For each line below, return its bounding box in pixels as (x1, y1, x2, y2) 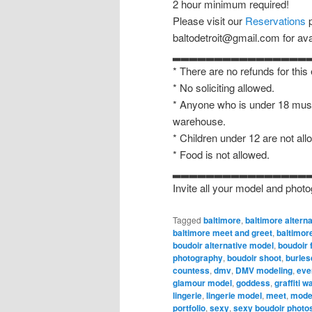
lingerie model (206, 288, 262, 302)
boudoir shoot (227, 251, 281, 264)
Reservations (245, 13, 306, 29)
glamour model (173, 276, 232, 289)
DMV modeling (235, 263, 292, 276)
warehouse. (173, 114, 226, 129)
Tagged (173, 213, 201, 226)
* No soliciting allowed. (173, 80, 274, 95)
